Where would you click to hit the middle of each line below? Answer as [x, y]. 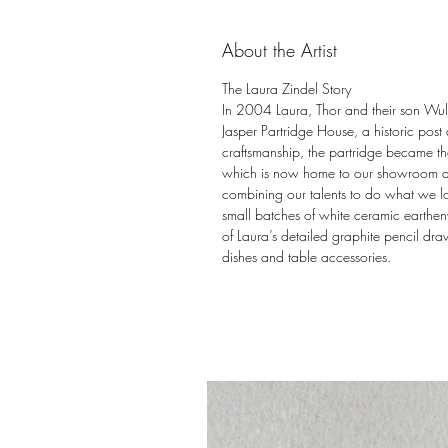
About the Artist [279, 50]
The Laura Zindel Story [288, 89]
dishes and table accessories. [306, 257]
